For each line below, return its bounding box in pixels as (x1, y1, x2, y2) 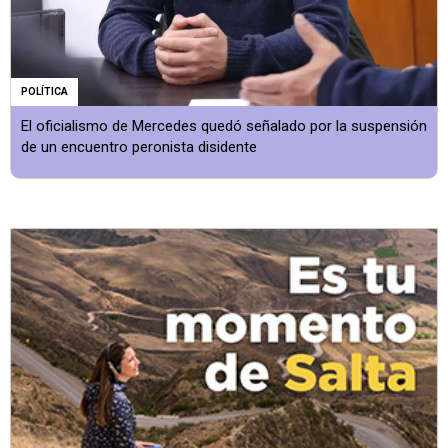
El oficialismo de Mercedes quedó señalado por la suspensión (21, 116, 427, 135)
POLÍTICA (21, 85, 68, 97)
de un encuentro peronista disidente (21, 137, 257, 156)
